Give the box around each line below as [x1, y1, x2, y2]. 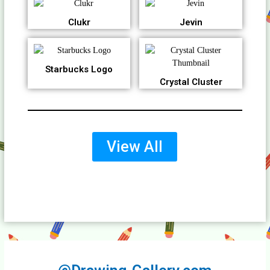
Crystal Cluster [159, 77, 222, 88]
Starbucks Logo [45, 64, 113, 75]
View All [107, 138, 163, 156]
